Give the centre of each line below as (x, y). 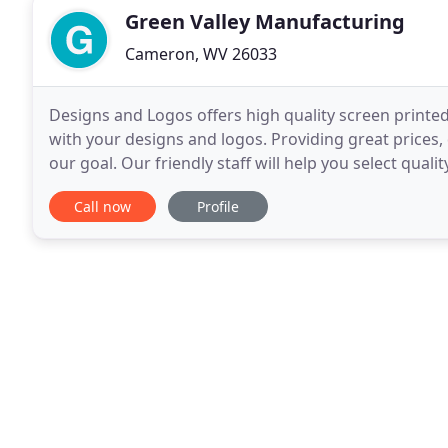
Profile (218, 206)
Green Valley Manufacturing (265, 21)
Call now (102, 206)
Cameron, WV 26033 (201, 54)
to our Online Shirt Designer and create (198, 187)
